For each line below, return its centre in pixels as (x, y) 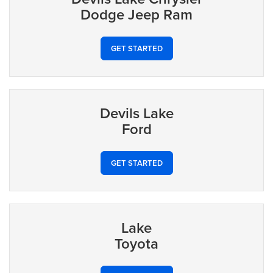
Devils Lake (136, 113)
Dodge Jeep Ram (136, 15)
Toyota (136, 244)
